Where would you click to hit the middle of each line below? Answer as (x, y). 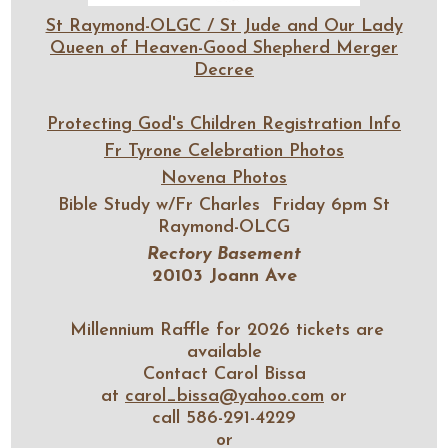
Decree (224, 70)
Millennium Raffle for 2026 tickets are (224, 330)
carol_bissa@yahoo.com (224, 396)
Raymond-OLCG (224, 227)
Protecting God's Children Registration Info (224, 124)
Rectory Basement (224, 254)
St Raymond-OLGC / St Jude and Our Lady (224, 26)
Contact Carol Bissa (224, 374)
